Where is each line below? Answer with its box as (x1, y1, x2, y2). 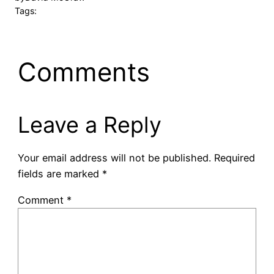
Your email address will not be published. (17, 152, 211, 165)
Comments (17, 56, 150, 88)
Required (213, 152, 255, 165)
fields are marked (17, 168, 102, 180)
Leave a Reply (17, 111, 161, 139)
